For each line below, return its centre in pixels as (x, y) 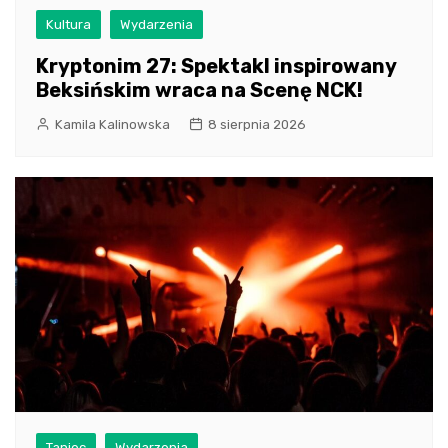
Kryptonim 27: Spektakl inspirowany (216, 66)
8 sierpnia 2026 (257, 125)
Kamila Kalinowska (112, 125)
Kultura (68, 25)
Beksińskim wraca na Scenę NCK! (199, 90)
